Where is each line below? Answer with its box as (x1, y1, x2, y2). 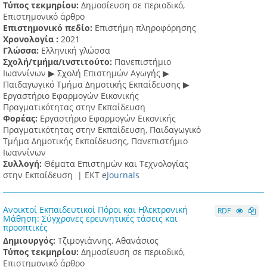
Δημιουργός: (3, 235, 58, 247)
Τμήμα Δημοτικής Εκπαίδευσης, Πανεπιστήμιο (3, 135, 188, 147)
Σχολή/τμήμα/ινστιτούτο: (3, 56, 114, 68)
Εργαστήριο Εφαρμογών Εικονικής (40, 113, 176, 125)
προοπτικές (3, 222, 48, 234)
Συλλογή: (3, 158, 44, 170)
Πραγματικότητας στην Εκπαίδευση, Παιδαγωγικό (3, 124, 201, 136)
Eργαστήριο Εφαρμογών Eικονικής (3, 90, 139, 102)
